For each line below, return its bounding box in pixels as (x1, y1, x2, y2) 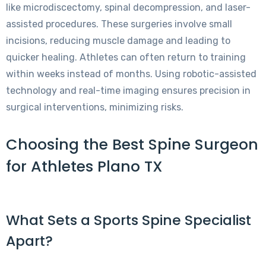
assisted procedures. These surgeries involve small (6, 18, 232, 30)
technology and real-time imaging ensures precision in (6, 84, 251, 96)
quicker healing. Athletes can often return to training (6, 51, 246, 63)
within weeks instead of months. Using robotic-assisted (6, 68, 256, 80)
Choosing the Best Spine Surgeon (6, 134, 258, 155)
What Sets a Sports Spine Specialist (6, 210, 251, 230)
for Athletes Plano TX (6, 156, 163, 177)
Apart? (6, 230, 53, 251)
